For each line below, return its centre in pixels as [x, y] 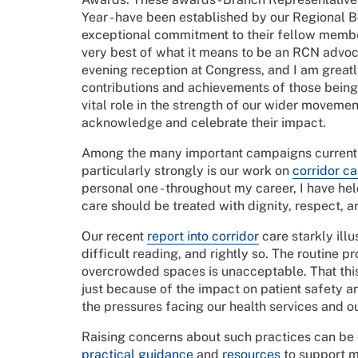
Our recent [114, 237]
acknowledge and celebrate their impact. [204, 123]
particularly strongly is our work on [187, 171]
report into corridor [203, 237]
